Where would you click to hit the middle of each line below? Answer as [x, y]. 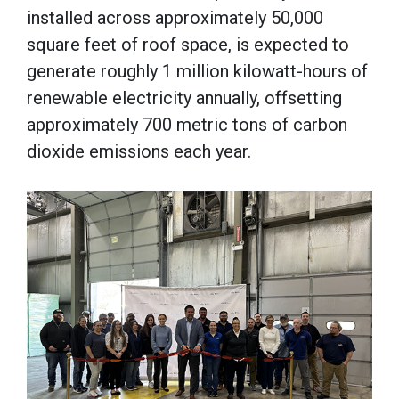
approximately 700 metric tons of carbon [187, 124]
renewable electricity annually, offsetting [184, 98]
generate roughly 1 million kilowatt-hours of [197, 71]
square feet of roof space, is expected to [188, 44]
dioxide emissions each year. [139, 151]
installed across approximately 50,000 [175, 17]
